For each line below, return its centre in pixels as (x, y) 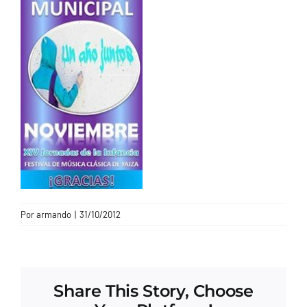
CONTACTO (38, 20)
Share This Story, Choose (153, 291)
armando (54, 214)
